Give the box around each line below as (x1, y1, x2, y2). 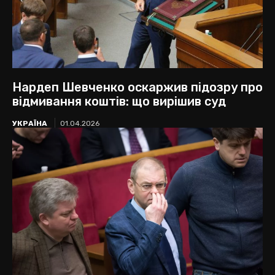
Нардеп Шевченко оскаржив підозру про (12, 79, 263, 95)
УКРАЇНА (12, 118, 47, 128)
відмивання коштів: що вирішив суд (12, 93, 226, 109)
